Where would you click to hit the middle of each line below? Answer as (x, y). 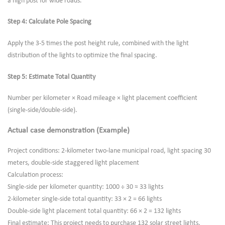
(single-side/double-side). (42, 110)
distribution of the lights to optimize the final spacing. (82, 55)
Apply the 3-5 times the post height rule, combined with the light (98, 43)
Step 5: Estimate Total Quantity (51, 77)
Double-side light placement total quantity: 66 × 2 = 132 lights (94, 211)
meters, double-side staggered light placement (73, 163)
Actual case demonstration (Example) (69, 131)
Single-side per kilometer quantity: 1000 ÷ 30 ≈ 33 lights (85, 187)
